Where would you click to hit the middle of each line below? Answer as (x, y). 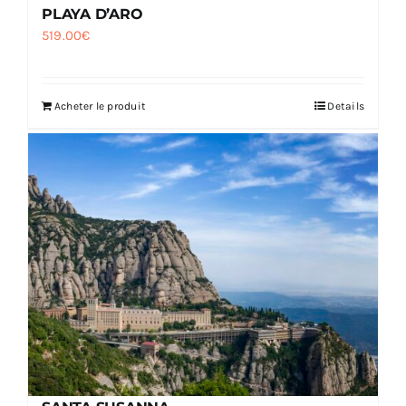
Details (346, 106)
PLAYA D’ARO (92, 14)
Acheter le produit (101, 106)
